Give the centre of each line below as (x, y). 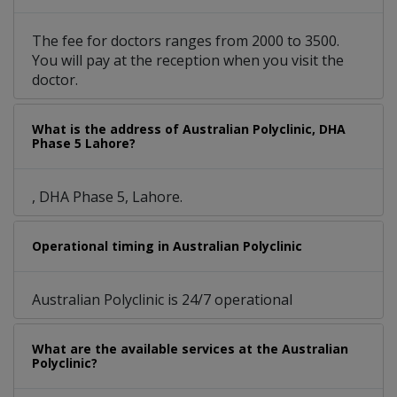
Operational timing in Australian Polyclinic (167, 246)
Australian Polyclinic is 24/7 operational (162, 300)
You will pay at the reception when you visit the (188, 61)
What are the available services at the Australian (190, 349)
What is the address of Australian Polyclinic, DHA (189, 129)
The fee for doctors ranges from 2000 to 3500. (186, 41)
